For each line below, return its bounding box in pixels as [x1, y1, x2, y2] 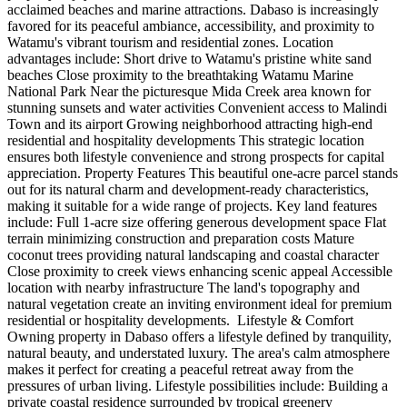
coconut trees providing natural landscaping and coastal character [7, 247, 379, 263]
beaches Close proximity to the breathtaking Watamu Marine [7, 67, 353, 84]
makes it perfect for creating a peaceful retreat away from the [7, 362, 353, 378]
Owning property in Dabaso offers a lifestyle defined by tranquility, [7, 329, 392, 345]
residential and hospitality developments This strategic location [7, 133, 364, 149]
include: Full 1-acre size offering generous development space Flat [7, 214, 386, 231]
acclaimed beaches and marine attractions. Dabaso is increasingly [7, 2, 379, 18]
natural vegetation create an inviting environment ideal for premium [7, 296, 392, 313]
